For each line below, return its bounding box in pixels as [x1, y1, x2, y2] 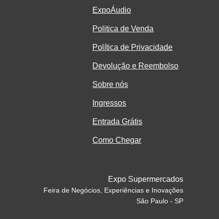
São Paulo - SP [136, 197, 184, 205]
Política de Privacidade [92, 43, 173, 52]
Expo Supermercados [108, 175, 184, 184]
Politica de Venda [92, 24, 154, 33]
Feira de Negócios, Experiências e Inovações [44, 186, 184, 195]
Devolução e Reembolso [92, 62, 179, 70]
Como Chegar [92, 136, 142, 145]
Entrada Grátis [92, 117, 143, 126]
